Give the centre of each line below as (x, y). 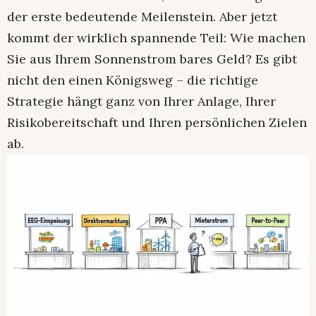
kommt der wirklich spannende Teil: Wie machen (156, 38)
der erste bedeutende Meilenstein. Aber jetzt (142, 17)
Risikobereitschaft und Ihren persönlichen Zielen (157, 123)
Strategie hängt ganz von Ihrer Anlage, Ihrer (141, 102)
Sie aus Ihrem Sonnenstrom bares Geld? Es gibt (152, 59)
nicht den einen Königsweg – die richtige (133, 80)
